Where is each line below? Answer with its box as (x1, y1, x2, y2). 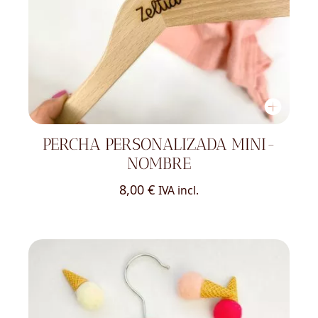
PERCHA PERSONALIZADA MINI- (42, 135, 276, 155)
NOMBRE (127, 154, 191, 174)
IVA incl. (158, 182, 199, 198)
